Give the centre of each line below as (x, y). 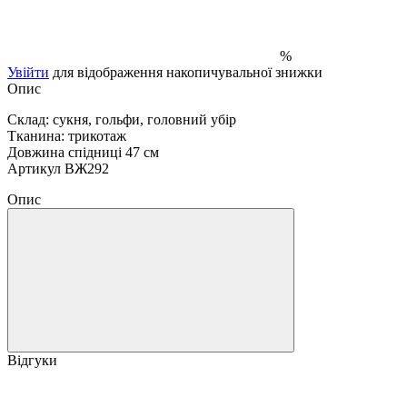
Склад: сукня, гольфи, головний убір (122, 119)
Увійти (28, 72)
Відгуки (32, 360)
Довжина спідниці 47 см (83, 152)
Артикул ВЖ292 (58, 168)
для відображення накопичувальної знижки (186, 72)
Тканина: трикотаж (67, 135)
